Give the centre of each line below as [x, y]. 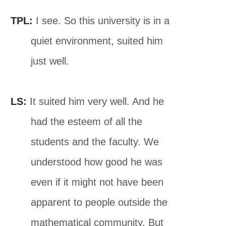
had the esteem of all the [87, 121]
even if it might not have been [97, 182]
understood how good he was [97, 162]
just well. [50, 61]
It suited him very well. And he [96, 101]
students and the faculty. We [95, 142]
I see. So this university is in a [101, 20]
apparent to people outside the [99, 202]
